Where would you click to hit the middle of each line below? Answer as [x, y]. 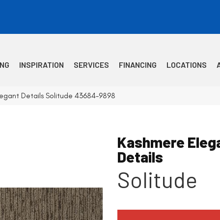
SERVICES [92, 65]
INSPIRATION [42, 65]
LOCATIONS [187, 65]
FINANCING [138, 65]
